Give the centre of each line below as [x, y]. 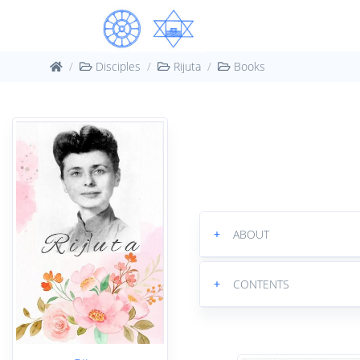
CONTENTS [262, 284]
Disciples [117, 66]
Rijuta [186, 66]
